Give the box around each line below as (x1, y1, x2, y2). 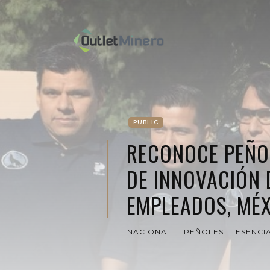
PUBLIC (133, 119, 159, 125)
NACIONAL (127, 227, 172, 236)
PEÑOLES (184, 227, 224, 236)
